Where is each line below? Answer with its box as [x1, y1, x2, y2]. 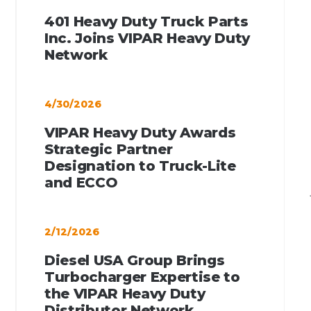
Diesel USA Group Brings [44, 251, 225, 269]
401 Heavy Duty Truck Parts [44, 12, 249, 30]
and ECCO [44, 174, 118, 191]
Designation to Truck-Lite [44, 157, 236, 174]
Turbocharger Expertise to [44, 268, 240, 285]
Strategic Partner [44, 140, 173, 158]
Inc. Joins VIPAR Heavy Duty [44, 29, 251, 47]
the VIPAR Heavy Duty [44, 285, 205, 302]
